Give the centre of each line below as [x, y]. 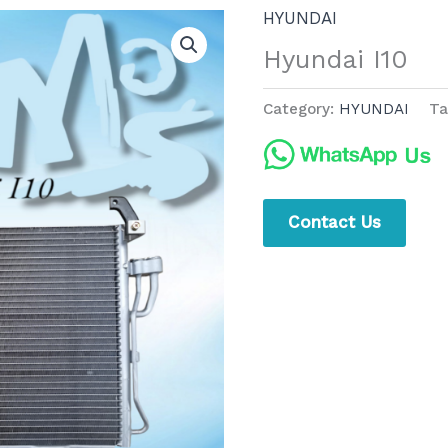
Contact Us [334, 221]
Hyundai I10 [335, 58]
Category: [300, 109]
